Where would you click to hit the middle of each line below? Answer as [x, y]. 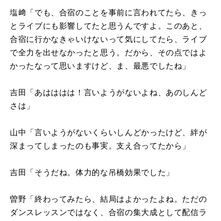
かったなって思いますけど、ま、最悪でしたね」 [100, 66]
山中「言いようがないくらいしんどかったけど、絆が [109, 132]
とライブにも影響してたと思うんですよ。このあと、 [109, 26]
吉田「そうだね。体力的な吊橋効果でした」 [92, 172]
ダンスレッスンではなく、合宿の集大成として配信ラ [109, 212]
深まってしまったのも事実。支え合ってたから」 [100, 146]
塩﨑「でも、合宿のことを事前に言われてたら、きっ [109, 12]
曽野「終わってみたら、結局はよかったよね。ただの [109, 199]
